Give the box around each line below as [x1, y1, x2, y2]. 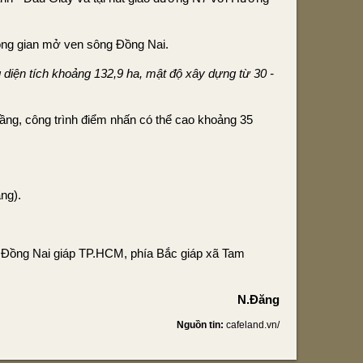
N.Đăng [237, 293, 280, 306]
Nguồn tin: [177, 319, 226, 331]
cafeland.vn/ [226, 319, 280, 331]
